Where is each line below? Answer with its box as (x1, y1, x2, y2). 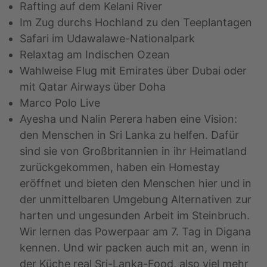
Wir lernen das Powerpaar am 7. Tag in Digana (20, 225, 251, 238)
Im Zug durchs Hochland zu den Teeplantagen (20, 16, 252, 29)
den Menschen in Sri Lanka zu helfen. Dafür (20, 129, 239, 142)
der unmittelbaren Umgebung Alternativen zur (20, 193, 252, 206)
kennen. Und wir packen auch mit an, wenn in (20, 241, 250, 254)
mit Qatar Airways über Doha (20, 80, 166, 94)
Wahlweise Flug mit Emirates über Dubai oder (20, 64, 247, 77)
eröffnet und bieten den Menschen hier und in (20, 177, 252, 190)
